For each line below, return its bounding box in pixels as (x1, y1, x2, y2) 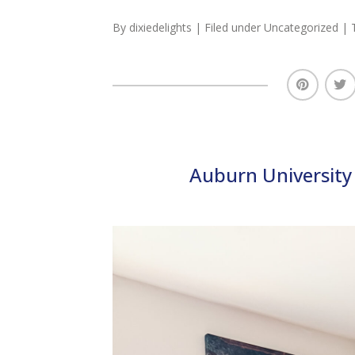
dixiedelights (128, 20, 192, 36)
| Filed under (194, 20, 264, 36)
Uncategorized (263, 20, 338, 36)
